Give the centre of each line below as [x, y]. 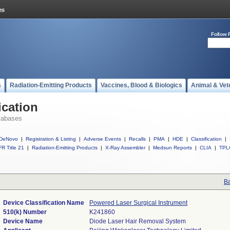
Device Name [23, 221]
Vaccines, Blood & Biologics [141, 85]
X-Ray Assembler [125, 148]
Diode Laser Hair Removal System [138, 221]
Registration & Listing [51, 139]
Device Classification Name [44, 203]
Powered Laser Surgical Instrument [138, 203]
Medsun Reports [172, 148]
